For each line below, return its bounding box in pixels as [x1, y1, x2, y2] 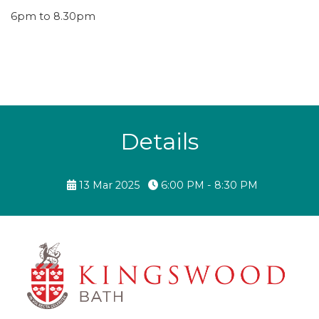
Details [120, 127, 199, 155]
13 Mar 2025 [75, 178, 142, 192]
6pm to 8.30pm [11, 9, 98, 23]
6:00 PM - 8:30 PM [157, 178, 258, 192]
